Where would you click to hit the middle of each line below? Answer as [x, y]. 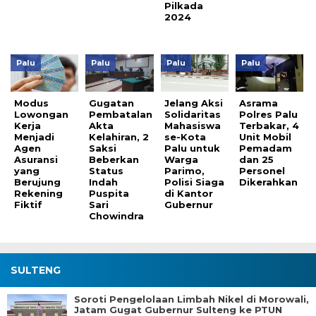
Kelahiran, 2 [119, 136]
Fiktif [28, 204]
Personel [262, 170]
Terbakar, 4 [269, 125]
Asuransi [36, 159]
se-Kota [185, 136]
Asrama [259, 103]
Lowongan [41, 114]
